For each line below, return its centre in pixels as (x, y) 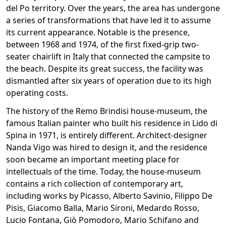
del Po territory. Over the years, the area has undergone (113, 8)
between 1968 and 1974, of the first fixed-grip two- (102, 44)
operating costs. (37, 93)
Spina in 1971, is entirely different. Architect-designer (107, 135)
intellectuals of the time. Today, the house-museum (103, 172)
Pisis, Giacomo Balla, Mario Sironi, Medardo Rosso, (103, 208)
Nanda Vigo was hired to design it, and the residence (107, 147)
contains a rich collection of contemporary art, (95, 184)
